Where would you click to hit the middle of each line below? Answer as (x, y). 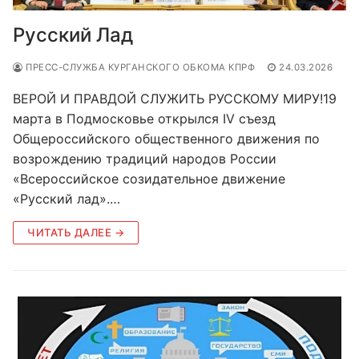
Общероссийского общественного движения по (166, 138)
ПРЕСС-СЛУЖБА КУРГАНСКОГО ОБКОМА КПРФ (139, 67)
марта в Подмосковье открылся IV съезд (144, 118)
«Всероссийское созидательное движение (149, 178)
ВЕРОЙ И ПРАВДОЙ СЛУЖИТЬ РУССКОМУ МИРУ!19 (175, 98)
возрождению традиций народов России (145, 158)
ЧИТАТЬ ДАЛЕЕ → (76, 232)
